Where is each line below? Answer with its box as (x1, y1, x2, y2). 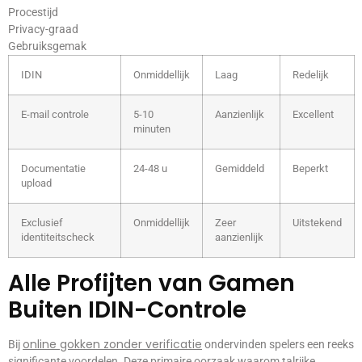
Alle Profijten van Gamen (8, 267, 295, 299)
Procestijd (8, 5, 58, 19)
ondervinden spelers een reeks (202, 337, 354, 351)
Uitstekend (293, 216, 342, 229)
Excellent (293, 107, 334, 120)
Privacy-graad (8, 22, 78, 36)
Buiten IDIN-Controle (8, 293, 246, 326)
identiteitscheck (21, 230, 95, 243)
